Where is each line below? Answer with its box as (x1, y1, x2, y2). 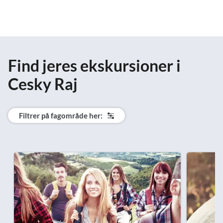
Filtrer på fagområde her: (19, 111, 103, 120)
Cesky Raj (8, 74, 78, 94)
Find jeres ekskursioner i (8, 56, 181, 76)
